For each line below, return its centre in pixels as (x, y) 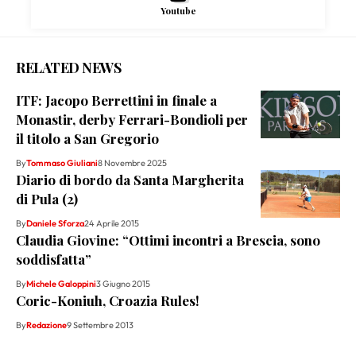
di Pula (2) (47, 199)
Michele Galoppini (61, 284)
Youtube (178, 11)
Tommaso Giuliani (62, 163)
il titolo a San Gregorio (87, 139)
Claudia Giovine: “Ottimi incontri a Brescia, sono (168, 240)
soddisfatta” (54, 259)
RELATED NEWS (68, 68)
